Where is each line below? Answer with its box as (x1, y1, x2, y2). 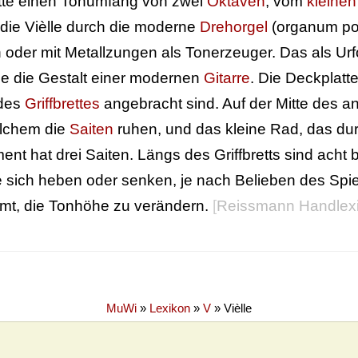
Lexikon (149, 301, 190, 316)
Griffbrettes (25, 95, 100, 113)
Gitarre (204, 70, 250, 87)
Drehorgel (200, 18, 268, 36)
